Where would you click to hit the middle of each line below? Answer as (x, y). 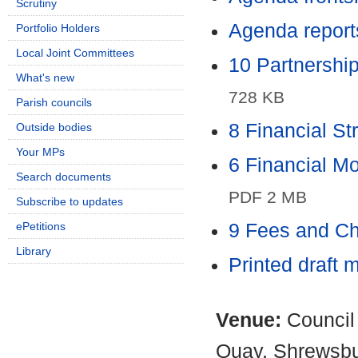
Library (34, 251)
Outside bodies (54, 127)
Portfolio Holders (58, 28)
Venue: (251, 320)
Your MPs (40, 152)
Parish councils (54, 102)
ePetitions (41, 226)
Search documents (64, 177)
